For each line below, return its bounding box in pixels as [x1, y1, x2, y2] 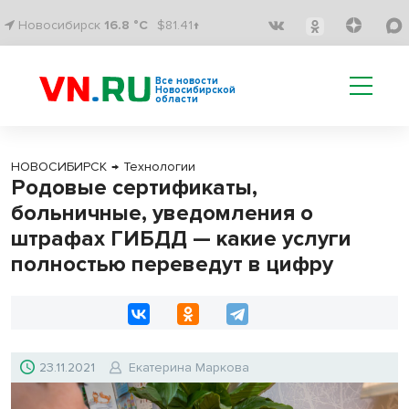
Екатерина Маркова [129, 360, 249, 375]
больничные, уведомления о [11, 200, 313, 226]
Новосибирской [155, 84, 236, 96]
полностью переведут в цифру [11, 251, 333, 278]
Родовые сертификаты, [11, 174, 257, 201]
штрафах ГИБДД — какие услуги [11, 225, 351, 252]
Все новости [155, 75, 218, 87]
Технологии [123, 159, 195, 174]
